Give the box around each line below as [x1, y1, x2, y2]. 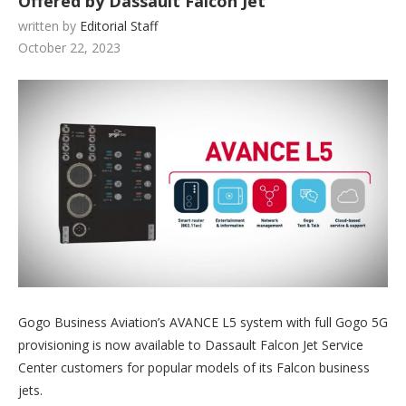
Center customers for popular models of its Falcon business [18, 359, 370, 377]
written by [18, 17, 80, 34]
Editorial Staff [80, 17, 158, 34]
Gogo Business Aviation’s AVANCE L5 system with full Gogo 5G [18, 314, 388, 332]
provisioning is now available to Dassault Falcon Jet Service [18, 336, 363, 354]
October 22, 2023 [18, 39, 121, 56]
